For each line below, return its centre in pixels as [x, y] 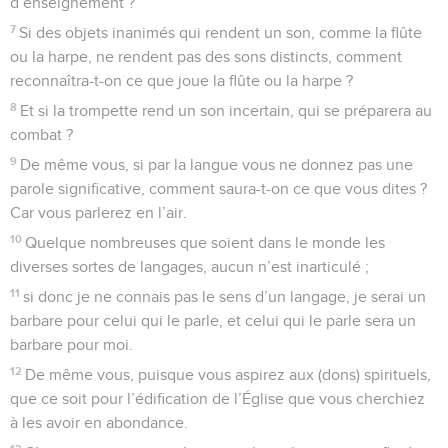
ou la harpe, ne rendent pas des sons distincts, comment [206, 56]
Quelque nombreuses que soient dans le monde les [205, 242]
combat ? [41, 134]
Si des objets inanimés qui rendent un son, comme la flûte [221, 32]
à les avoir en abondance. [99, 422]
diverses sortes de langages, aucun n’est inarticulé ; [189, 266]
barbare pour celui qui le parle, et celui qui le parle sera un [213, 320]
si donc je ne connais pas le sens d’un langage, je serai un [225, 296]
